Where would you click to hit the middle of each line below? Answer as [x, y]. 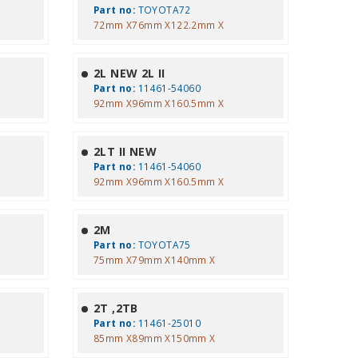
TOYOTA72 [163, 10]
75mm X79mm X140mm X [154, 260]
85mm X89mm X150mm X [154, 338]
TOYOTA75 [163, 245]
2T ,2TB [115, 308]
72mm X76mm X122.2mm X [159, 25]
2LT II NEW [125, 151]
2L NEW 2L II [129, 73]
